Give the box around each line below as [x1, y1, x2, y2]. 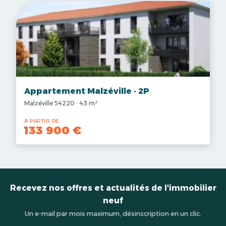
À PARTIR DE [24, 118, 59, 124]
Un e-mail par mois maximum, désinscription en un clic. [25, 210, 201, 217]
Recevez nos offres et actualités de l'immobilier [10, 183, 216, 193]
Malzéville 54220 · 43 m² [24, 99, 97, 107]
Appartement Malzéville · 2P [24, 86, 149, 96]
